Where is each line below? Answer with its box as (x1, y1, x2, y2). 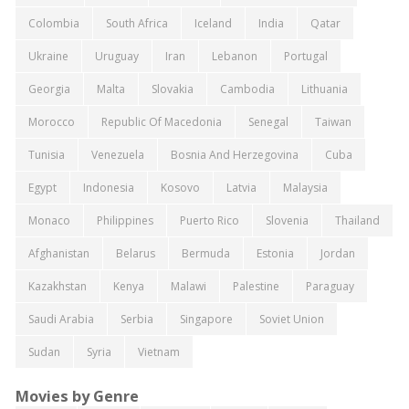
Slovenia (265, 212, 309, 228)
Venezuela (90, 146, 144, 163)
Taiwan (314, 113, 351, 130)
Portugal (283, 47, 328, 64)
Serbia (120, 310, 153, 327)
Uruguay (94, 47, 139, 64)
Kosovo (160, 179, 200, 195)
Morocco (27, 113, 75, 130)
